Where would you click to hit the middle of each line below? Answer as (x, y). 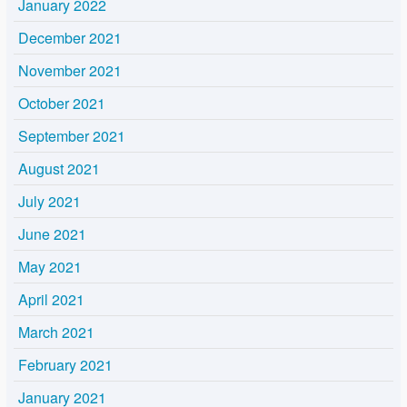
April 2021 (51, 300)
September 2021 (72, 136)
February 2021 (65, 365)
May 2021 (50, 267)
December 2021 (70, 38)
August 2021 (59, 169)
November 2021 (70, 71)
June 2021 (52, 234)
